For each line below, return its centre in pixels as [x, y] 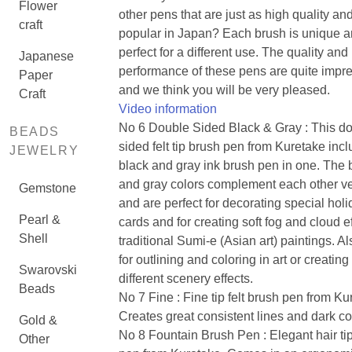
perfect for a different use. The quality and [233, 52]
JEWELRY [44, 150]
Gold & [38, 320]
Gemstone [48, 188]
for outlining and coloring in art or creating [233, 260]
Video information [167, 109]
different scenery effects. [185, 279]
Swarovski [48, 270]
